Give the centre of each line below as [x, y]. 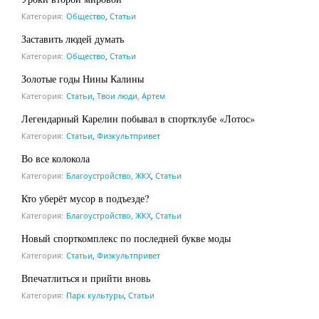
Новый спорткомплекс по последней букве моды [126, 238]
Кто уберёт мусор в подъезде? [85, 198]
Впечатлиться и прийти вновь [86, 278]
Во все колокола [56, 158]
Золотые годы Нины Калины [84, 78]
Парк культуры [95, 295]
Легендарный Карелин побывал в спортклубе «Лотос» [138, 118]
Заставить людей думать [73, 38]
